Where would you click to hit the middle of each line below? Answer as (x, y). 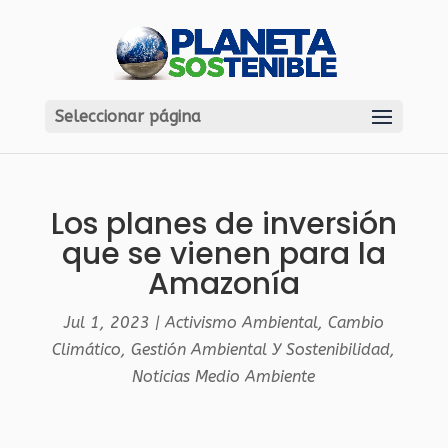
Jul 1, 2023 (106, 322)
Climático (87, 349)
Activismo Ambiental (241, 322)
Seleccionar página (127, 116)
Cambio (355, 322)
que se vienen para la (223, 254)
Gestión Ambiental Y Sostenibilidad (261, 349)
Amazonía (223, 284)
